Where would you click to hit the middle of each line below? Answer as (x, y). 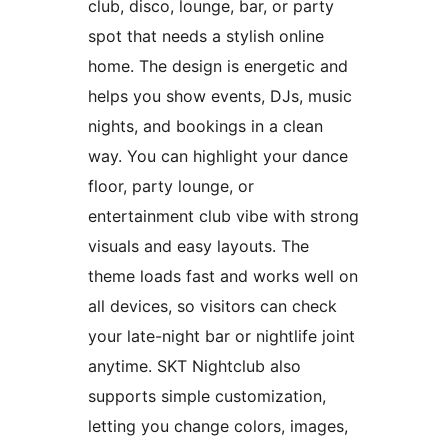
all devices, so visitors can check (212, 306)
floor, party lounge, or (171, 186)
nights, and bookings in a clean (205, 126)
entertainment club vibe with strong (223, 216)
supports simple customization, (207, 396)
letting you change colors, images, (218, 426)
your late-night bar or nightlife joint (221, 336)
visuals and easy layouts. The (198, 246)
